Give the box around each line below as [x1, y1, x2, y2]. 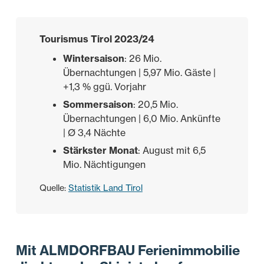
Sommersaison [62, 98, 133, 111]
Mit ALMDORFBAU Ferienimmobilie [15, 242, 240, 259]
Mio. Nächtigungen [62, 159, 146, 171]
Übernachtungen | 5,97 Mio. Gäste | [62, 67, 216, 79]
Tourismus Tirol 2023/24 [39, 33, 154, 45]
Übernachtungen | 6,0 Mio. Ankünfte [62, 113, 220, 125]
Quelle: [39, 183, 68, 194]
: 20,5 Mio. [133, 98, 178, 111]
